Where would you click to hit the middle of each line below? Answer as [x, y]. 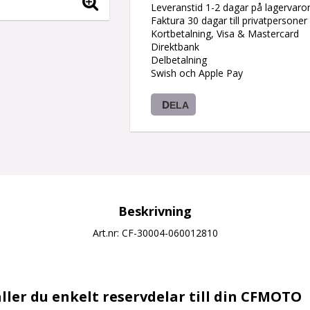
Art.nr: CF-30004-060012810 [155, 232]
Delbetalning [179, 60]
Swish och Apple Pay [197, 73]
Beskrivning [155, 211]
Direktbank [175, 46]
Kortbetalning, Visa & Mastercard [225, 33]
